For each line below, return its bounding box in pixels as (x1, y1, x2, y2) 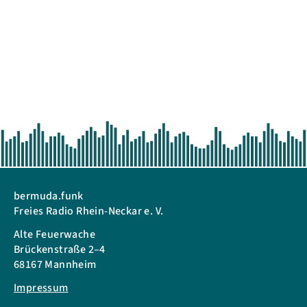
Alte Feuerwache (14, 226, 95, 242)
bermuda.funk (14, 188, 84, 204)
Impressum (14, 280, 69, 295)
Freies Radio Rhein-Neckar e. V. (14, 203, 164, 219)
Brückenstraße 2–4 (14, 241, 106, 257)
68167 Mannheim (14, 256, 97, 272)
